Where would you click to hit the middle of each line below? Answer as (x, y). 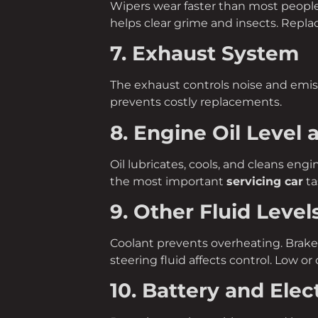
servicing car (264, 181)
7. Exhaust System (204, 54)
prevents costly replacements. (196, 102)
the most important (168, 181)
